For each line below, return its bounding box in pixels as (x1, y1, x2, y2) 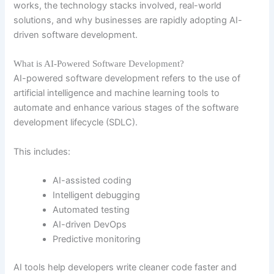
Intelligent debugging (53, 190, 141, 201)
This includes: (13, 146, 71, 157)
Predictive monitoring (53, 234, 141, 245)
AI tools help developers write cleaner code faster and (13, 261, 237, 273)
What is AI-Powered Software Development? (13, 59, 185, 69)
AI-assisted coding (53, 175, 132, 187)
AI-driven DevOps (53, 219, 127, 231)
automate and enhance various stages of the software (13, 102, 239, 114)
